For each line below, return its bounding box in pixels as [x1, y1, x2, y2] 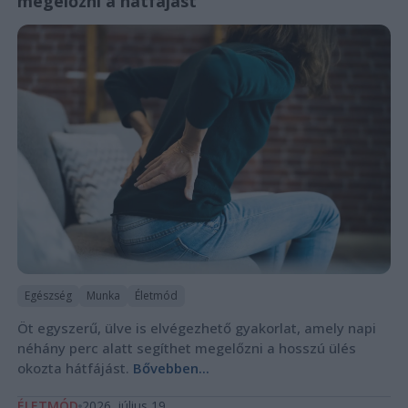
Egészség [24, 287, 72, 303]
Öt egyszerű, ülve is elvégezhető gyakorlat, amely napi [16, 318, 376, 337]
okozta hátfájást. [16, 358, 133, 377]
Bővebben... [132, 358, 209, 377]
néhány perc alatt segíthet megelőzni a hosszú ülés [16, 338, 356, 357]
